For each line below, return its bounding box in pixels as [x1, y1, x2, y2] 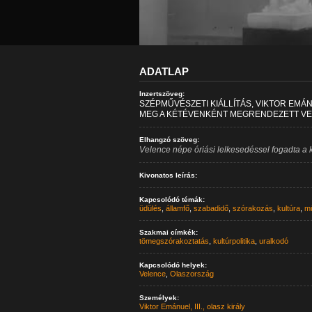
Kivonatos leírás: [139, 171, 197, 179]
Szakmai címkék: [139, 228, 198, 236]
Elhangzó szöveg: [139, 136, 199, 143]
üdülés [139, 204, 162, 212]
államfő [165, 204, 189, 212]
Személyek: [139, 294, 179, 302]
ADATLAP [139, 65, 189, 77]
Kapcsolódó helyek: [139, 261, 207, 269]
